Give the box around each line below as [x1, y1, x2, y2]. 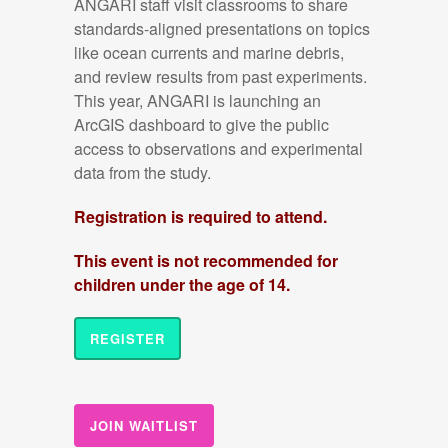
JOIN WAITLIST [90, 416, 198, 435]
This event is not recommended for [74, 249, 338, 272]
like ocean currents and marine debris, [74, 41, 344, 64]
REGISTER [90, 329, 165, 348]
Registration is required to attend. [74, 205, 327, 228]
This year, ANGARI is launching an [74, 89, 321, 112]
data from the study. [74, 161, 211, 184]
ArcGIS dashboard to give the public [74, 113, 329, 136]
